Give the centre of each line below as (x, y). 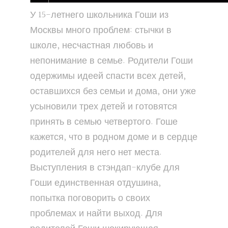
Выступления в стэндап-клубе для (105, 168)
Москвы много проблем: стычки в (101, 31)
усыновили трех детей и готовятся (104, 107)
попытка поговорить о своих (90, 198)
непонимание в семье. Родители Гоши (111, 61)
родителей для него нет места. (96, 153)
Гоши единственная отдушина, (95, 183)
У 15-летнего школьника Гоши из (99, 15)
